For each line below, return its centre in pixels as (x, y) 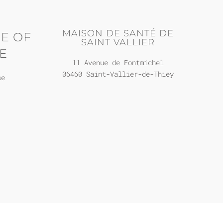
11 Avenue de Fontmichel (118, 62)
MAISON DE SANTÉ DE (118, 33)
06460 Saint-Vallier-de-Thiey (118, 74)
